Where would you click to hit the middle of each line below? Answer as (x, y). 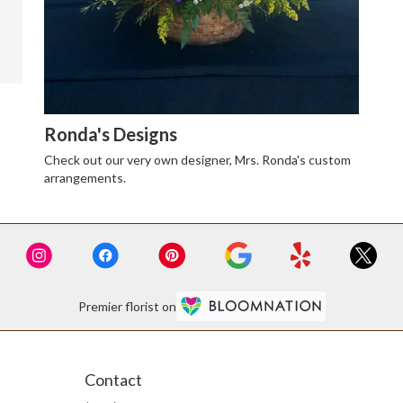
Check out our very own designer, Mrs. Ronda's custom (197, 159)
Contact (113, 379)
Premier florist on (127, 307)
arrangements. (85, 177)
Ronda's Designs (110, 134)
